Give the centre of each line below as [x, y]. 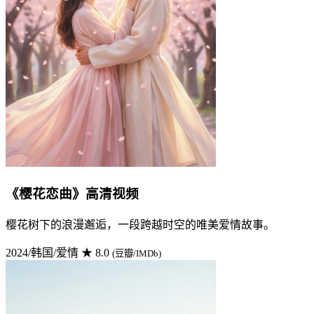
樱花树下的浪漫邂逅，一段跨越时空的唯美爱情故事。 [140, 224]
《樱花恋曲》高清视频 [72, 193]
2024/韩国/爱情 [42, 252]
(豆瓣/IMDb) [137, 253]
